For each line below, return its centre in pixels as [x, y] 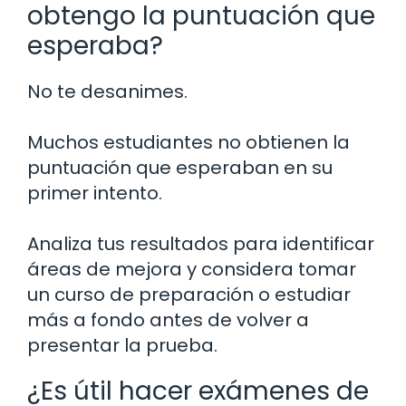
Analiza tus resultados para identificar [201, 244]
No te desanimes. [107, 92]
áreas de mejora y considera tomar [192, 270]
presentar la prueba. [122, 346]
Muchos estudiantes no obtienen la [188, 143]
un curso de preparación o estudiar [189, 295]
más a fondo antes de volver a [168, 320]
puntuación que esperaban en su [180, 168]
